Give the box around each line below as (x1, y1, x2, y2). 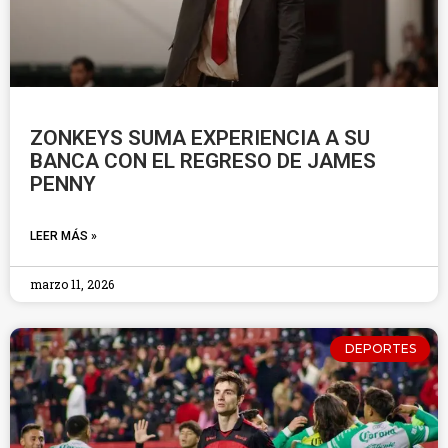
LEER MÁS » (30, 229, 97, 243)
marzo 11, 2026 (30, 276, 114, 292)
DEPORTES (344, 341, 416, 357)
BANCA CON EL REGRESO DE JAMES (30, 149, 376, 173)
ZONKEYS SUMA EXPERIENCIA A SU (30, 126, 370, 150)
